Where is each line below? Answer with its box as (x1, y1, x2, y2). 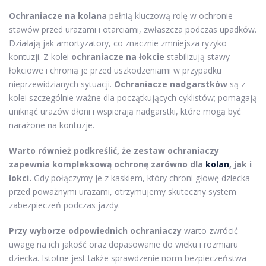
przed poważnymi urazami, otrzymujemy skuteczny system (9, 186, 236, 197)
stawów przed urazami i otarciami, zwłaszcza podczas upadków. (9, 24, 256, 35)
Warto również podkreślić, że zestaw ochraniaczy (9, 145, 219, 156)
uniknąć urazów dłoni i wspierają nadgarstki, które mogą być (9, 106, 241, 117)
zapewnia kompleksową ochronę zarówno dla (9, 159, 205, 170)
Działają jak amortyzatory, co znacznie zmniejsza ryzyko (9, 37, 227, 49)
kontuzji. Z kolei (9, 51, 71, 62)
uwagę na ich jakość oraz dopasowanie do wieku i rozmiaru (9, 239, 238, 250)
